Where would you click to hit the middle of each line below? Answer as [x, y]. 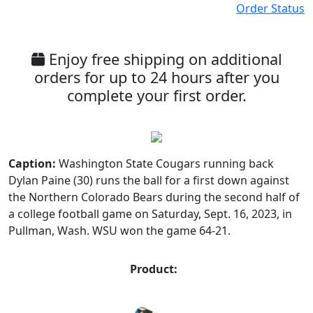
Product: [154, 269]
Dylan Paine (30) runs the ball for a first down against [149, 180]
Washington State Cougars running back [166, 163]
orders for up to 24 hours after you [156, 77]
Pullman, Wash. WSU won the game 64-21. [119, 231]
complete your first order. [156, 95]
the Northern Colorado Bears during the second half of [154, 197]
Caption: [32, 163]
